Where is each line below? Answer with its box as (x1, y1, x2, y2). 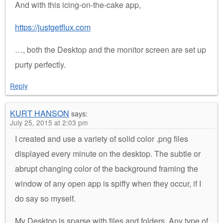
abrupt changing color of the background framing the (15, 162, 198, 174)
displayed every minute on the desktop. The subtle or (15, 147, 201, 159)
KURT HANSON (10, 107, 69, 119)
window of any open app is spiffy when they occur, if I (15, 177, 201, 189)
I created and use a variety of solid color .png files (15, 132, 188, 144)
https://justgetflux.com (15, 21, 91, 33)
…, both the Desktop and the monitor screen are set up (15, 43, 206, 55)
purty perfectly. (15, 58, 68, 70)
